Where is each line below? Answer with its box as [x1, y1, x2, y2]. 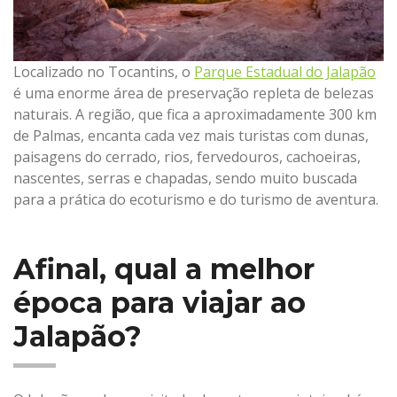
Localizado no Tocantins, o [13, 62, 194, 82]
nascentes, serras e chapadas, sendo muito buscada [13, 168, 357, 188]
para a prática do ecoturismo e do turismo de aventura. [13, 190, 378, 209]
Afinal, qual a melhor [13, 252, 315, 286]
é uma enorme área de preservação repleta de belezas [13, 83, 374, 103]
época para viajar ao [13, 285, 306, 320]
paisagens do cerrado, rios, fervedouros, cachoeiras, [13, 147, 361, 167]
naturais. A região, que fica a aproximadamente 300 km [13, 105, 377, 124]
